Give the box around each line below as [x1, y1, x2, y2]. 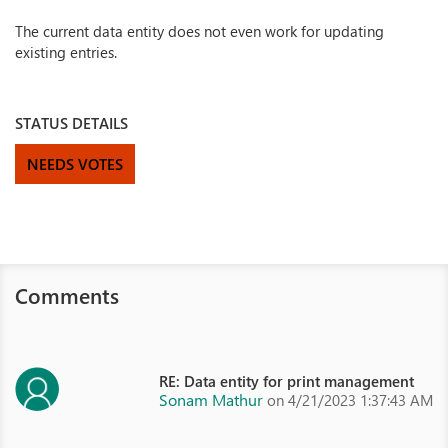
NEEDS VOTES [27, 154, 123, 174]
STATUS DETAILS [15, 113, 128, 133]
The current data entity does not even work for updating [15, 21, 384, 41]
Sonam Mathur [159, 389, 263, 410]
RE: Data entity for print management [159, 371, 414, 391]
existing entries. [15, 42, 117, 62]
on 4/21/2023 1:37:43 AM [267, 390, 433, 410]
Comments [15, 281, 119, 309]
